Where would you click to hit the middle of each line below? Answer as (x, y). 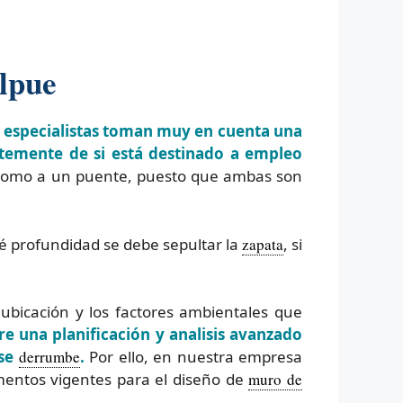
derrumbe (49, 357)
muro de (276, 380)
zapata (263, 244)
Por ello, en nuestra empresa (193, 357)
